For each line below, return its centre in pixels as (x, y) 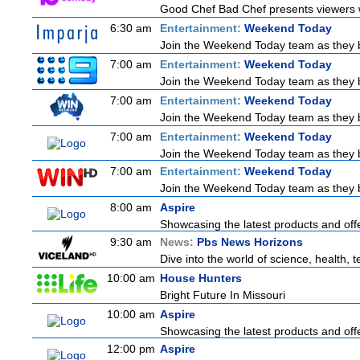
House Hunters (201, 278)
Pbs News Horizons (250, 242)
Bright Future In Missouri (223, 295)
